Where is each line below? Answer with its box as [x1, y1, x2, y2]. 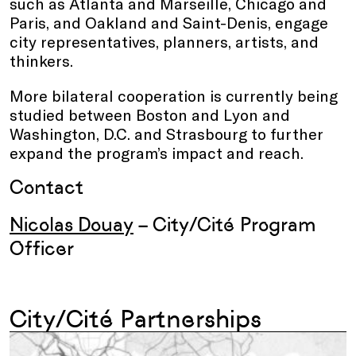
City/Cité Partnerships [10, 304, 261, 334]
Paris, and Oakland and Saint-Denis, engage [10, 12, 328, 32]
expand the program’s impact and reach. [10, 142, 304, 162]
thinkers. [10, 50, 73, 70]
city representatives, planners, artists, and [10, 31, 319, 51]
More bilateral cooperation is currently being [10, 85, 338, 105]
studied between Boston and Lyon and [10, 104, 290, 124]
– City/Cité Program [133, 212, 316, 236]
